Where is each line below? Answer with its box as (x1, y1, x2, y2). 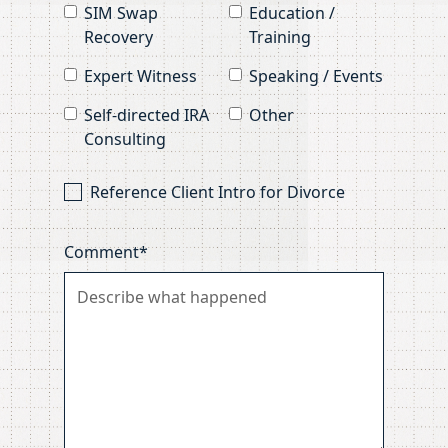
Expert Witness (84, 64, 197, 87)
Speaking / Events (249, 64, 383, 87)
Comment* (64, 240, 148, 263)
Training (249, 25, 311, 48)
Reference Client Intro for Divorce (90, 180, 345, 203)
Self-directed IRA (84, 103, 209, 126)
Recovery (84, 25, 153, 48)
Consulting (84, 127, 166, 150)
